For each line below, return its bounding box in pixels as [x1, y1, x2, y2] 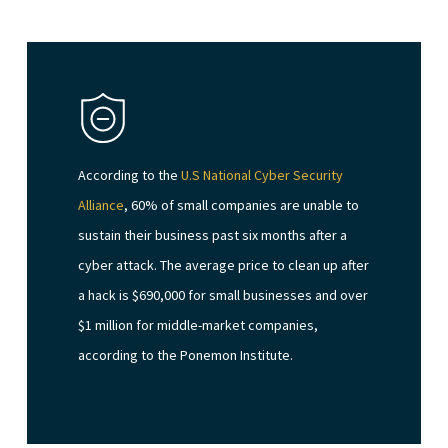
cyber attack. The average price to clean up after [78, 256, 370, 275]
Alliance [78, 196, 125, 215]
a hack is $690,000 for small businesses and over [78, 286, 369, 305]
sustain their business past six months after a [78, 226, 348, 245]
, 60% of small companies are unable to [124, 196, 360, 215]
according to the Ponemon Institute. [78, 346, 294, 365]
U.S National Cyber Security [181, 166, 344, 185]
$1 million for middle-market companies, [78, 316, 319, 335]
